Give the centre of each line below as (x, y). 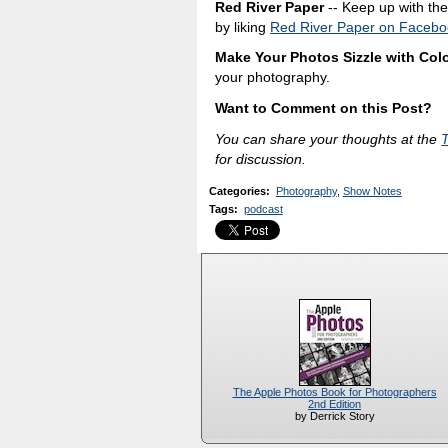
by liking (243, 26)
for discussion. (261, 158)
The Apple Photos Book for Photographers (334, 392)
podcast (263, 208)
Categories (237, 191)
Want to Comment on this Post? (324, 108)
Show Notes (372, 191)
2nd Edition (334, 404)
